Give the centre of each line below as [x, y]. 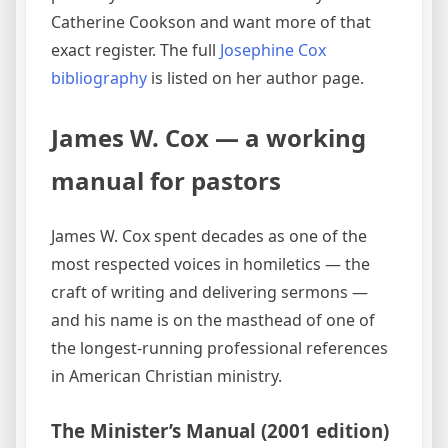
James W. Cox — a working [208, 138]
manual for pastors [166, 181]
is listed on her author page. [255, 78]
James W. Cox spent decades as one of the [209, 236]
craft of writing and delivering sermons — [209, 292]
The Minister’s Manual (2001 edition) [220, 431]
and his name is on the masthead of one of [213, 320]
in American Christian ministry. [166, 376]
